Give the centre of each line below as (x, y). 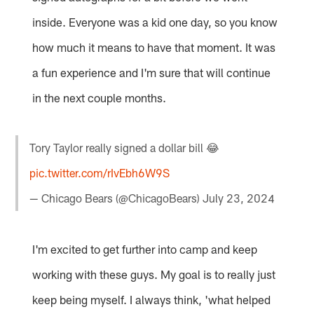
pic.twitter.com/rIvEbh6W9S (100, 172)
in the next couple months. (100, 97)
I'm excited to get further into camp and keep (145, 249)
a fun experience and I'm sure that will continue (152, 72)
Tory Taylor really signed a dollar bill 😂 (125, 147)
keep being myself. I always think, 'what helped (152, 300)
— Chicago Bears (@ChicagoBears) (116, 198)
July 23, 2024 (239, 198)
